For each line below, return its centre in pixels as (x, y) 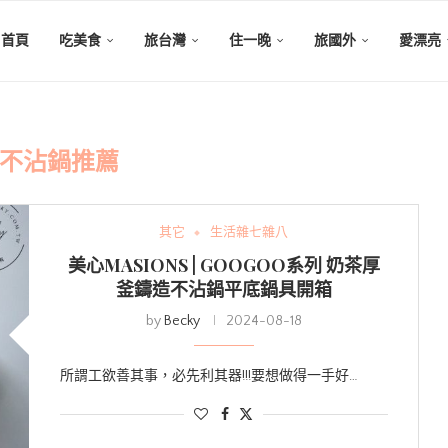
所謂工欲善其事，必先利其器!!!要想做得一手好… (208, 376)
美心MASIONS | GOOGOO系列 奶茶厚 (223, 265)
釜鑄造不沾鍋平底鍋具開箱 (223, 289)
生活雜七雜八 (249, 232)
